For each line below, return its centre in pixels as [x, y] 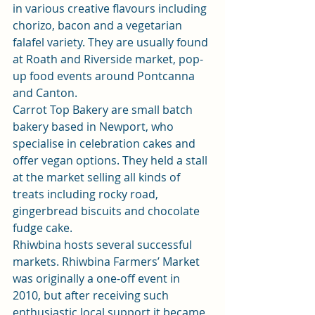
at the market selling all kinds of [98, 177]
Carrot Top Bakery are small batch [104, 110]
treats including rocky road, [87, 194]
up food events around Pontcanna [105, 76]
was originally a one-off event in [98, 278]
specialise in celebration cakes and [105, 143]
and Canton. [45, 93]
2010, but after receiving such [92, 295]
